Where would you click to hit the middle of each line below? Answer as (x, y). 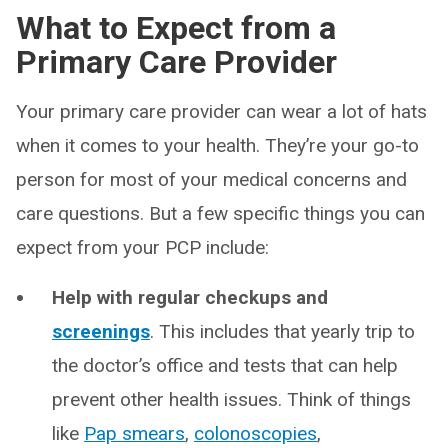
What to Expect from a (176, 28)
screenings (101, 331)
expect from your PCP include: (142, 247)
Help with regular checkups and (190, 297)
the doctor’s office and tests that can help (225, 365)
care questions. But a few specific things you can (220, 213)
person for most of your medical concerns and (211, 179)
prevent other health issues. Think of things (231, 399)
